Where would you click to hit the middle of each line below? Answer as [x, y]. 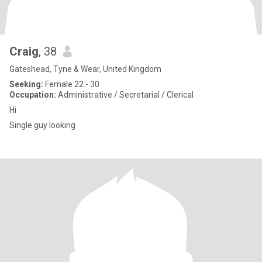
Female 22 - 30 [71, 84]
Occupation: [33, 95]
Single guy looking [42, 125]
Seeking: [26, 84]
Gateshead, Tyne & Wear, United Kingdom [85, 69]
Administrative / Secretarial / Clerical [125, 95]
